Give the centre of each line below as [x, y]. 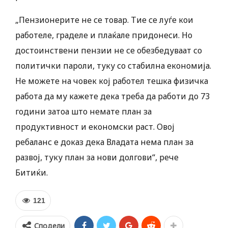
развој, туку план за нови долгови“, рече [97, 158]
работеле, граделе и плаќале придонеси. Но [104, 35]
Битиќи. [32, 173]
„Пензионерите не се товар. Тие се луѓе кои [104, 20]
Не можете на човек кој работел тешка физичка [112, 81]
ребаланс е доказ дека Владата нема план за [104, 142]
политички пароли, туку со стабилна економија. [113, 66]
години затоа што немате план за [83, 112]
